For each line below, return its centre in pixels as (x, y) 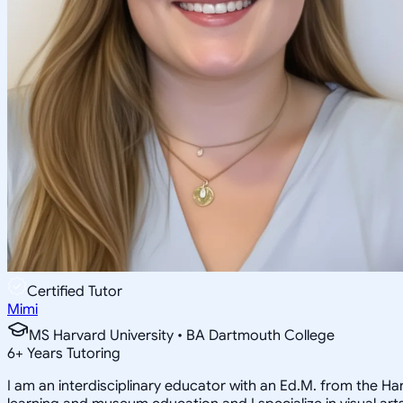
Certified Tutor (75, 291)
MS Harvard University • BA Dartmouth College (182, 335)
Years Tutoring (72, 353)
